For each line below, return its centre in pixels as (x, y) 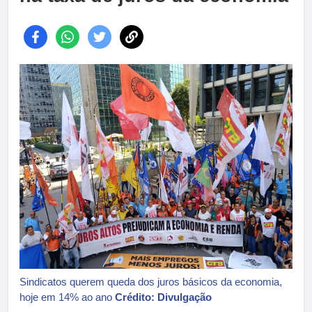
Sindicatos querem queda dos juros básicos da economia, (151, 281)
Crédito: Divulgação (163, 297)
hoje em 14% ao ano (67, 297)
